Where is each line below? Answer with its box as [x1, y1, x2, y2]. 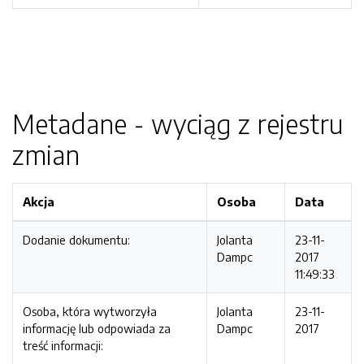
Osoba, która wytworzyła [23, 304, 157, 318]
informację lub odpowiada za [23, 321, 171, 336]
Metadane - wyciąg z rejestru [12, 107, 343, 140]
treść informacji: [23, 338, 103, 353]
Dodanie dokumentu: [23, 232, 130, 247]
